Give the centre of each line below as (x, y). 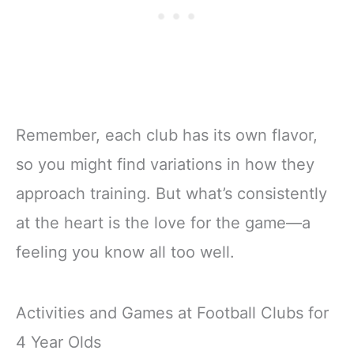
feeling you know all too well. (125, 252)
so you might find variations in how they (165, 165)
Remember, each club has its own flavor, (167, 136)
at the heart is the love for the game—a (163, 223)
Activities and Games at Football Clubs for (172, 313)
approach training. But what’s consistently (171, 194)
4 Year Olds (58, 343)
